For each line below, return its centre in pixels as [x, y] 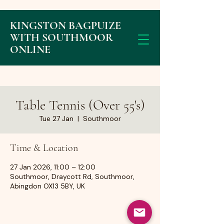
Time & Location [44, 148]
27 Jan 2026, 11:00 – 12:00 [53, 167]
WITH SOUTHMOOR [61, 37]
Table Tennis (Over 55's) [80, 105]
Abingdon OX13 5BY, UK [47, 186]
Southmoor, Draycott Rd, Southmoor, [72, 176]
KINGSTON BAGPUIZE [65, 25]
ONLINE [30, 49]
